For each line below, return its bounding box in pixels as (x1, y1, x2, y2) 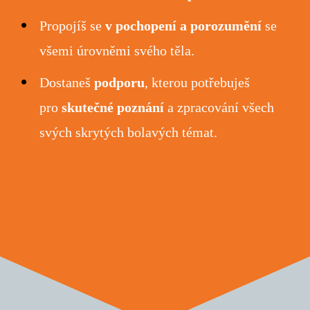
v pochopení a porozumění (105, 18, 262, 34)
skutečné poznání (62, 100, 165, 116)
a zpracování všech (164, 100, 275, 116)
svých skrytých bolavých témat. (39, 125, 218, 140)
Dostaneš (39, 75, 95, 91)
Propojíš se (39, 18, 106, 34)
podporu (94, 75, 145, 91)
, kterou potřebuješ (145, 75, 250, 91)
